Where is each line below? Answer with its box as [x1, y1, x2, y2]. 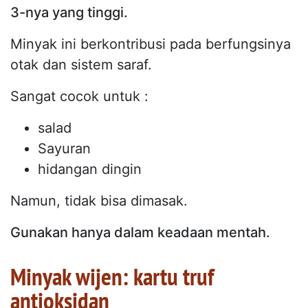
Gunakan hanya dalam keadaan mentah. [10, 223, 270, 241]
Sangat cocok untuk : [10, 87, 148, 104]
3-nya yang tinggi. [10, 3, 128, 21]
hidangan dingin [38, 160, 142, 177]
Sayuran [38, 140, 91, 157]
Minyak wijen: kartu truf [10, 260, 214, 292]
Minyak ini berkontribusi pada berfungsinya [10, 35, 291, 52]
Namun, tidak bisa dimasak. [10, 192, 188, 209]
